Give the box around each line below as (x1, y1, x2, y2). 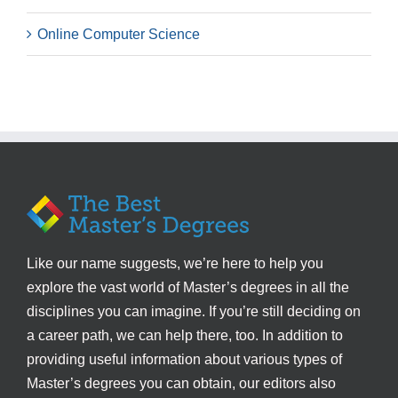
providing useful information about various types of (27, 352, 342, 367)
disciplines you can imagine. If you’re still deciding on (27, 304, 361, 319)
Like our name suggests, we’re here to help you (27, 256, 323, 271)
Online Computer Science (37, 27, 200, 42)
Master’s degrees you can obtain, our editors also (27, 376, 336, 391)
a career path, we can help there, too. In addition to (27, 328, 343, 343)
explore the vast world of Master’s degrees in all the (27, 280, 349, 295)
